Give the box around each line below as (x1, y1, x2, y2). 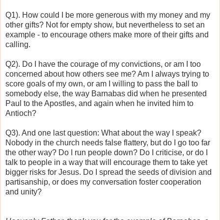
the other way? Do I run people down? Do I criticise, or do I (5, 148, 208, 157)
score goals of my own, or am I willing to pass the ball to (5, 79, 198, 88)
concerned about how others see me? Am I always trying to (5, 69, 209, 78)
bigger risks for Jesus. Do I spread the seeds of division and (5, 167, 212, 176)
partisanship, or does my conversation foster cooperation (5, 177, 201, 186)
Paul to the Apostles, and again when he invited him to (5, 99, 193, 108)
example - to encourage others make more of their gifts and (5, 30, 209, 39)
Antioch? (5, 109, 36, 117)
